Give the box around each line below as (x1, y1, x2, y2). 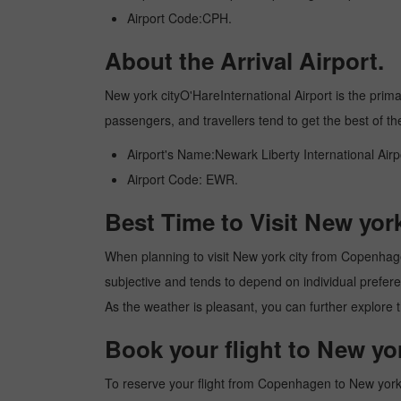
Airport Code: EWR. (127, 170, 238, 188)
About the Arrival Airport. (105, 44, 384, 77)
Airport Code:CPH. (127, 9, 232, 27)
